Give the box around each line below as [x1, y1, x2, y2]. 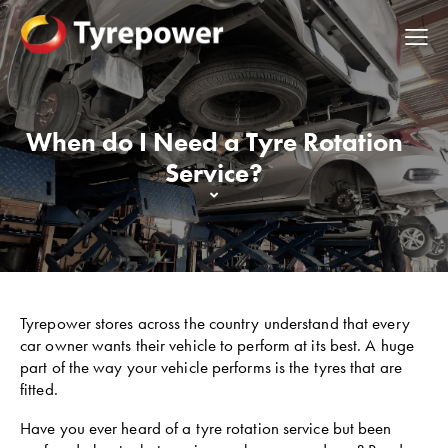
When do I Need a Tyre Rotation [25, 124, 403, 159]
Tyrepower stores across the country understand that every [20, 312, 410, 334]
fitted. [20, 378, 58, 400]
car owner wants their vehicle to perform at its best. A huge [20, 334, 415, 356]
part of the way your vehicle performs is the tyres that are [20, 356, 402, 378]
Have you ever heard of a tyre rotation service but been [20, 417, 392, 439]
